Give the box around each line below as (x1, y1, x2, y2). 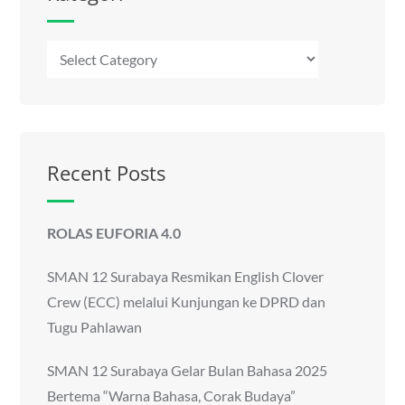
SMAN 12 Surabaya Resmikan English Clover (47, 267, 325, 285)
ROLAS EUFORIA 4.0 (47, 223, 182, 241)
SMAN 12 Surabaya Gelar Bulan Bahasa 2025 (47, 361, 328, 379)
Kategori (46, 42, 101, 61)
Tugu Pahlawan (47, 317, 143, 335)
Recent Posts (47, 158, 166, 186)
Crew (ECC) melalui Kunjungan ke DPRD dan (47, 292, 326, 310)
